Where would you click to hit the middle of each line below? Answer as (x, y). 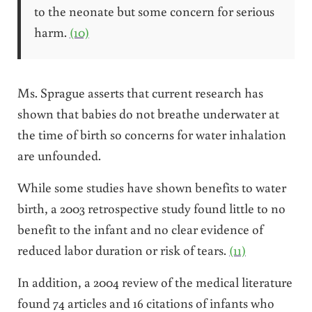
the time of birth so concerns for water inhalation (151, 134)
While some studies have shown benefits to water (151, 187)
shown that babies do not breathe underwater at (148, 114)
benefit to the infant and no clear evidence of (140, 229)
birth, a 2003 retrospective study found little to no (151, 208)
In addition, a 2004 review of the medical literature (155, 282)
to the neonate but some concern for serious (154, 10)
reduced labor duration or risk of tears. (123, 250)
